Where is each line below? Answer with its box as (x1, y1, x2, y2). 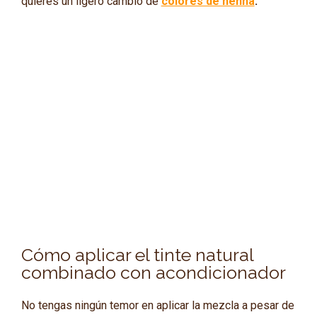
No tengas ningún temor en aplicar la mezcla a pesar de (21, 299, 294, 313)
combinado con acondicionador (21, 261, 286, 283)
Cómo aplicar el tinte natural (21, 243, 253, 265)
